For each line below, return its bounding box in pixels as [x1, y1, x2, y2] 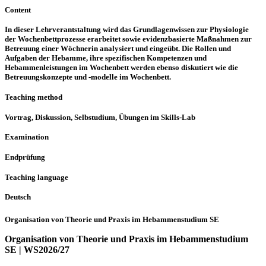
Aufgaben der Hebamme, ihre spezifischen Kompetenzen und [5, 53, 207, 63]
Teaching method [5, 92, 62, 102]
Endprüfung [5, 152, 45, 161]
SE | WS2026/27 [5, 244, 69, 255]
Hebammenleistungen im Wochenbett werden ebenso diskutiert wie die [5, 63, 238, 72]
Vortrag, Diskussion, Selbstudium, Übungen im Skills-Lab [5, 112, 195, 122]
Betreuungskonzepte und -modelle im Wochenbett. [5, 72, 171, 82]
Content [5, 5, 31, 14]
